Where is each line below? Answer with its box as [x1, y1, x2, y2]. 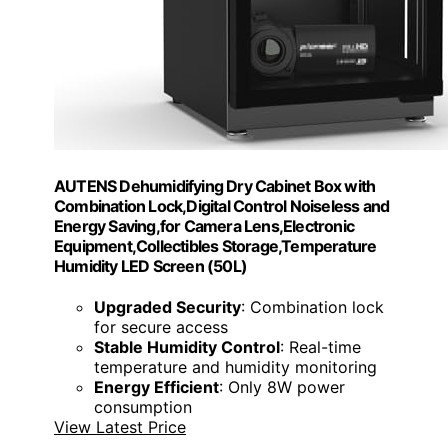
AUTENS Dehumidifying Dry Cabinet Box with [54, 175, 376, 196]
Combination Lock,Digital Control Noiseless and [54, 195, 390, 216]
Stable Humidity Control [94, 336, 280, 357]
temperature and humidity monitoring [94, 356, 377, 377]
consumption [94, 396, 192, 417]
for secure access [94, 316, 228, 337]
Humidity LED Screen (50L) [54, 255, 247, 276]
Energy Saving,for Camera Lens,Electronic [54, 215, 354, 236]
